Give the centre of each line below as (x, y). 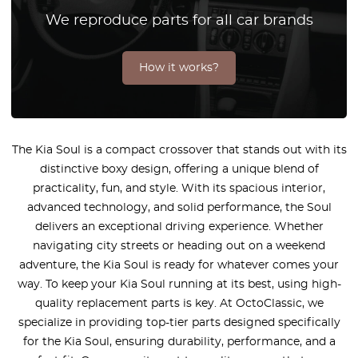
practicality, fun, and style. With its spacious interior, (179, 188)
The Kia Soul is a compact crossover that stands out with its (179, 150)
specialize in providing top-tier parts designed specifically (179, 322)
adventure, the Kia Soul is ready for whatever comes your (179, 265)
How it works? (179, 68)
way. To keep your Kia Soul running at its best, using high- (179, 284)
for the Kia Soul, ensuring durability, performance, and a (179, 342)
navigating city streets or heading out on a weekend (179, 246)
